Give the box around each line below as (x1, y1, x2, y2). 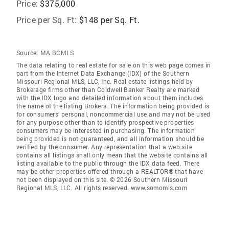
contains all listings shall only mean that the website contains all (16, 151, 208, 159)
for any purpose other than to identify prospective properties (16, 118, 194, 126)
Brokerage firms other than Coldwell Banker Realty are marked (16, 85, 199, 94)
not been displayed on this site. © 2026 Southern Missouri (16, 175, 188, 184)
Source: (16, 49, 38, 57)
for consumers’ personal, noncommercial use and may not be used (16, 110, 211, 118)
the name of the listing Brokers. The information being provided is (16, 102, 210, 110)
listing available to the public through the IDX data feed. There (16, 159, 200, 167)
